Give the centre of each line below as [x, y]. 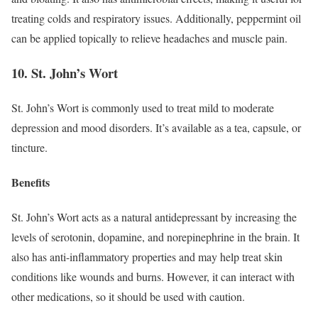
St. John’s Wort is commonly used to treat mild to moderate [143, 107]
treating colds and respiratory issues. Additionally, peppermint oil [156, 18]
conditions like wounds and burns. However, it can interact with [153, 277]
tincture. [29, 147]
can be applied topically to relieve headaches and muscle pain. [149, 38]
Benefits [31, 182]
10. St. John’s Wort [65, 73]
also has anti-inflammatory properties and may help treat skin [147, 257]
